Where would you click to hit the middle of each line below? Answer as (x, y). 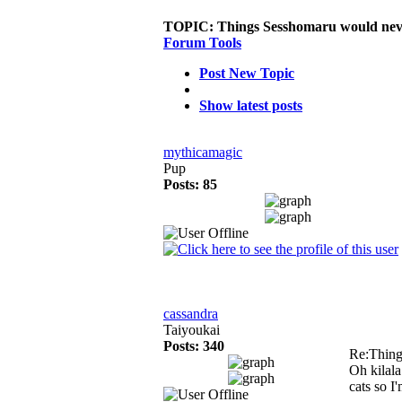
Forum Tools (202, 43)
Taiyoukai (192, 330)
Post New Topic (247, 73)
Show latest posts (251, 105)
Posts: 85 (190, 184)
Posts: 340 (194, 346)
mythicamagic (203, 152)
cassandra (191, 314)
